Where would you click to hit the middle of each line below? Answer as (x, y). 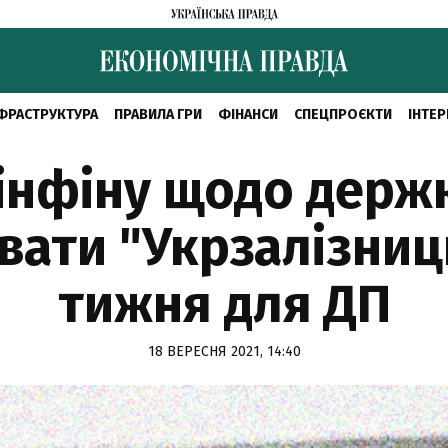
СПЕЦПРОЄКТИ (342, 114)
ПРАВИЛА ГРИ (157, 114)
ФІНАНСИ (247, 114)
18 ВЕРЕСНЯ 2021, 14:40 (224, 351)
